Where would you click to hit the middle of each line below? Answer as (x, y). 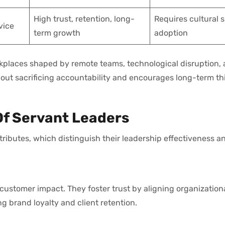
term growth (57, 33)
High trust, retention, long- (84, 19)
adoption (171, 33)
